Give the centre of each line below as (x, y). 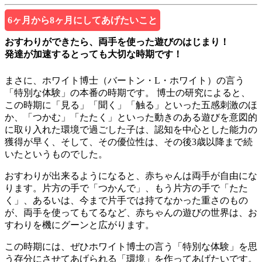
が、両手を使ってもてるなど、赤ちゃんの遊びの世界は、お (131, 213)
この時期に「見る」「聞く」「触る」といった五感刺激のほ (131, 105)
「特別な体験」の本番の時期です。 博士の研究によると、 (127, 93)
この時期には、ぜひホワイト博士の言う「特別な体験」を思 (131, 247)
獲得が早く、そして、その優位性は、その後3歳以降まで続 (129, 142)
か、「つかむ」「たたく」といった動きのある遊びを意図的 (131, 118)
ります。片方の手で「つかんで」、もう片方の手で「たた (126, 188)
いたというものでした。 (56, 154)
